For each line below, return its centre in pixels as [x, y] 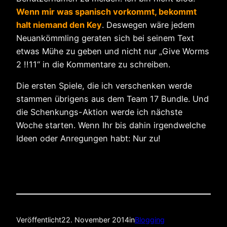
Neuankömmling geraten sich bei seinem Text [105, 38]
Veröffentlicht [39, 219]
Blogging [150, 219]
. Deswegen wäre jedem [148, 25]
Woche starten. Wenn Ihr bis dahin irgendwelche [111, 125]
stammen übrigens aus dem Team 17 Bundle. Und [112, 99]
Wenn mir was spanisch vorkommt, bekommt [106, 11]
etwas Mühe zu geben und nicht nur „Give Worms [113, 51]
